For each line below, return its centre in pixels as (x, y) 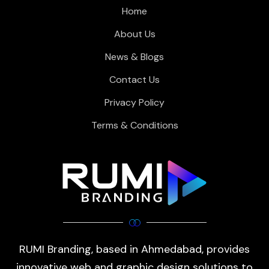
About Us (134, 34)
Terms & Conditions (134, 125)
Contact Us (134, 80)
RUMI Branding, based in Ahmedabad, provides (134, 249)
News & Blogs (134, 57)
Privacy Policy (134, 103)
